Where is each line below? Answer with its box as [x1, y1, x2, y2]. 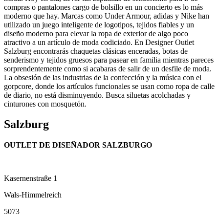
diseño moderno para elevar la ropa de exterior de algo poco [4, 29, 188, 38]
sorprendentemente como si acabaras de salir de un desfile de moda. [4, 64, 212, 73]
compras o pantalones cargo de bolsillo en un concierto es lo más [4, 2, 203, 11]
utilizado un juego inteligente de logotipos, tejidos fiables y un [4, 20, 194, 29]
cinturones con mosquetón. [4, 99, 87, 108]
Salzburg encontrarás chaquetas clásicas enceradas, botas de [4, 46, 188, 55]
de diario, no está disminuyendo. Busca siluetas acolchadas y [4, 90, 191, 99]
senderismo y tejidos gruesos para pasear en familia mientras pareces [4, 55, 214, 64]
